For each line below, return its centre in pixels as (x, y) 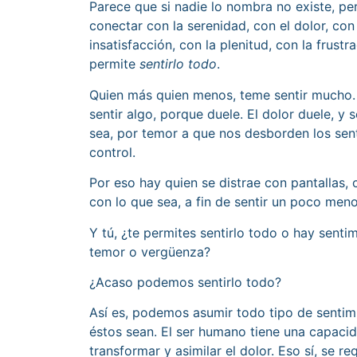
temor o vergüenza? (150, 251)
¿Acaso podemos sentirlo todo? (185, 282)
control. (112, 152)
